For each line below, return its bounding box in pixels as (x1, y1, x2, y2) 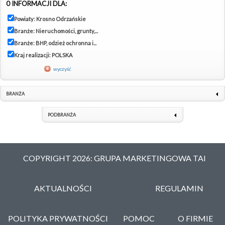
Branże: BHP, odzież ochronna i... (14, 40, 96, 47)
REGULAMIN (155, 183, 204, 193)
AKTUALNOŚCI (34, 183, 92, 193)
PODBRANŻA (48, 112, 76, 118)
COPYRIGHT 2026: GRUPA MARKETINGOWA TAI (23, 153, 206, 163)
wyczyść (53, 66, 71, 72)
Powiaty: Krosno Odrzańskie (14, 16, 86, 23)
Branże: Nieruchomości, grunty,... (14, 28, 98, 35)
